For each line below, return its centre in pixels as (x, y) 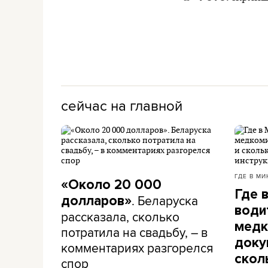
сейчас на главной (122, 105)
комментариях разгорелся (137, 248)
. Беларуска (165, 200)
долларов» (96, 201)
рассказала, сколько (120, 217)
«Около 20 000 (111, 185)
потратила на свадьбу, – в (134, 232)
